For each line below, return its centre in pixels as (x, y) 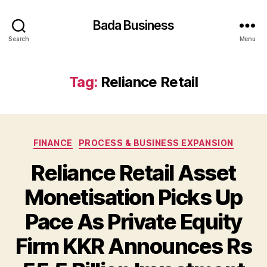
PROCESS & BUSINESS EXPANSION (156, 143)
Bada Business (133, 25)
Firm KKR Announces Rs (133, 246)
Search (19, 38)
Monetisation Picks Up (133, 197)
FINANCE (53, 143)
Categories (159, 140)
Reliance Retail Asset (133, 173)
